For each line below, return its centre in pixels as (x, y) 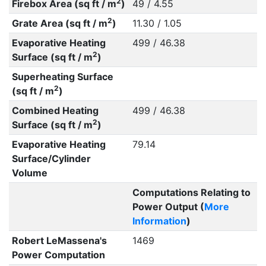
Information (159, 221)
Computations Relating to (191, 192)
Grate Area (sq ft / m (59, 23)
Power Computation (58, 255)
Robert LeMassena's (59, 240)
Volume (29, 173)
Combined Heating (55, 110)
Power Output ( (168, 207)
